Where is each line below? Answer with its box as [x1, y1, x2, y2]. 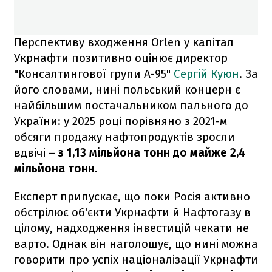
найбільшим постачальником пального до [14, 98, 248, 112]
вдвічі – [14, 145, 58, 160]
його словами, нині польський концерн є [14, 82, 240, 97]
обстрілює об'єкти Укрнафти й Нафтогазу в [14, 205, 251, 219]
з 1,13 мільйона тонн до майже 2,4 [58, 145, 246, 160]
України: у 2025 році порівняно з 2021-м [14, 114, 227, 128]
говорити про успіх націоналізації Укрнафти [14, 252, 258, 267]
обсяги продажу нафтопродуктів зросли [14, 129, 235, 144]
